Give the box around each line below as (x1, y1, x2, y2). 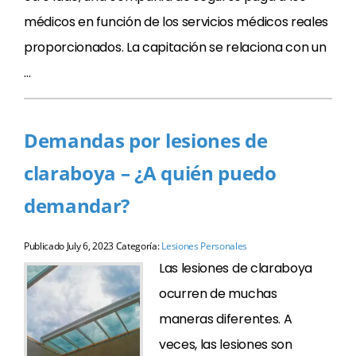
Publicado (24, 239, 67, 253)
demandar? (24, 192, 130, 219)
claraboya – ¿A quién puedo (24, 160, 277, 186)
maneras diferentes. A (159, 310, 292, 328)
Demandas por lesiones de (24, 127, 268, 153)
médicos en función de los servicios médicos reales (24, 13, 328, 31)
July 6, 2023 (66, 239, 114, 253)
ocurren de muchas (159, 284, 277, 303)
